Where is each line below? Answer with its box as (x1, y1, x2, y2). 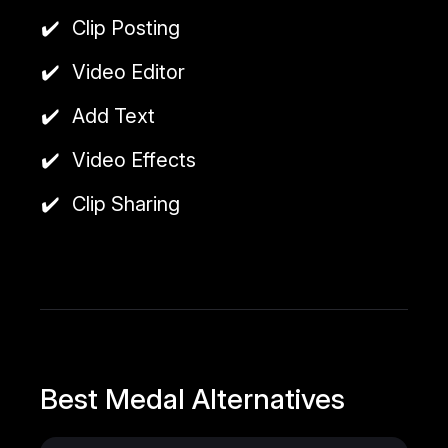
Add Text (72, 103, 155, 128)
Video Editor (72, 59, 185, 84)
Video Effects (72, 147, 196, 172)
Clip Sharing (72, 191, 180, 216)
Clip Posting (72, 15, 180, 40)
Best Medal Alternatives (40, 381, 345, 416)
